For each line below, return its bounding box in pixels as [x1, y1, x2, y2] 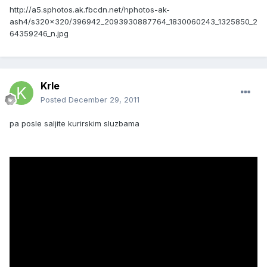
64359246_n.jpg [10, 28, 69, 38]
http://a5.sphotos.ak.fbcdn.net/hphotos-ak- [10, 4, 170, 14]
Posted [41, 95, 69, 105]
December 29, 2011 [69, 95, 139, 105]
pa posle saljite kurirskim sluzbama [10, 119, 139, 129]
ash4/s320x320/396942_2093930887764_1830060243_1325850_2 [10, 16, 257, 26]
